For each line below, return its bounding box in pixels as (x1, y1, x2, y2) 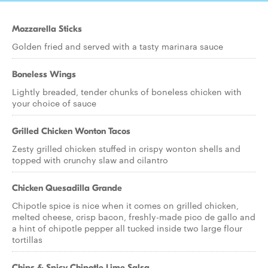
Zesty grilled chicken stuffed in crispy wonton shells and (12, 142, 240, 154)
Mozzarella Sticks (12, 23, 82, 34)
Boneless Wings (12, 69, 76, 80)
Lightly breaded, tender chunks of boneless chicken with (12, 86, 242, 98)
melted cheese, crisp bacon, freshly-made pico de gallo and (12, 211, 255, 223)
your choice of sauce (12, 97, 96, 109)
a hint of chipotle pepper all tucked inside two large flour (12, 222, 242, 234)
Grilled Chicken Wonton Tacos (12, 126, 130, 136)
